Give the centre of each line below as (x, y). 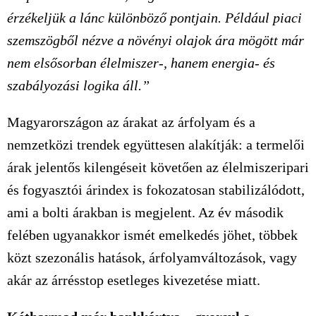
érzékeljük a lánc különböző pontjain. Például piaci (154, 18)
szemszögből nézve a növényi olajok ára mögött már (156, 40)
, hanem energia (209, 63)
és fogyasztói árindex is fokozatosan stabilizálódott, (156, 190)
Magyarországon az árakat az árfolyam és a (131, 122)
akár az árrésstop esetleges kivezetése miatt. (134, 280)
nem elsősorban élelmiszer (83, 63)
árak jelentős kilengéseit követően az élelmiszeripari (158, 167)
